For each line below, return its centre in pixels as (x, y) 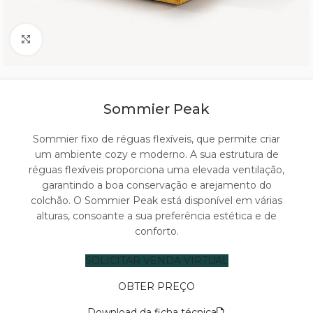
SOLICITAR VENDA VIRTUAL (156, 261)
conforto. (156, 231)
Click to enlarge (79, 39)
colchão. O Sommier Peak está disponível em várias (156, 201)
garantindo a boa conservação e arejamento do (156, 185)
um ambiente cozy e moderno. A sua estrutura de (156, 154)
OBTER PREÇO (156, 286)
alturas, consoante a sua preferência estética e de (156, 216)
